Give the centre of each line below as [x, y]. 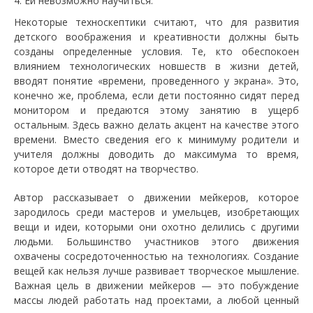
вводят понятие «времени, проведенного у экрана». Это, [156, 81]
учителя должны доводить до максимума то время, [156, 154]
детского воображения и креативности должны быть [156, 37]
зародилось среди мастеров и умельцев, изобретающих [156, 212]
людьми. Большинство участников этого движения [156, 241]
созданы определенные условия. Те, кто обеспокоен [156, 51]
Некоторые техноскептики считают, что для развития [156, 22]
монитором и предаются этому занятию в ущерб [156, 110]
